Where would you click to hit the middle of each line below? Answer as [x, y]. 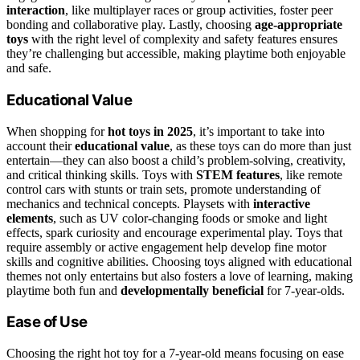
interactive [282, 203]
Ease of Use [47, 322]
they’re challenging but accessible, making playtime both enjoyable [176, 54]
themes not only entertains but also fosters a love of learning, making [180, 276]
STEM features [238, 174]
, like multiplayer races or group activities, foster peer [199, 10]
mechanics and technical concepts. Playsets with [130, 203]
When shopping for [57, 131]
